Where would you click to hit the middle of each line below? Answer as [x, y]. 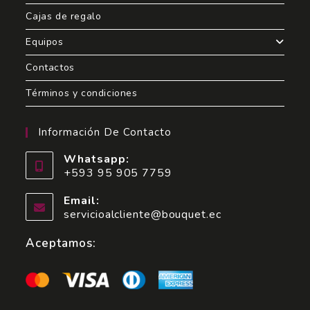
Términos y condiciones [82, 93]
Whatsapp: [97, 159]
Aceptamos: [61, 244]
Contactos [50, 68]
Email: [82, 201]
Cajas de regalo [64, 17]
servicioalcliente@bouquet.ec [143, 215]
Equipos [45, 42]
